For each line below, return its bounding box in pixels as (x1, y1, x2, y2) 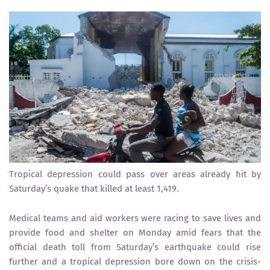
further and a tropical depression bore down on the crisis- (9, 256, 261, 267)
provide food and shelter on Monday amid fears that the (9, 227, 261, 238)
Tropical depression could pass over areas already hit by (9, 168, 261, 180)
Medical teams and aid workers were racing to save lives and (9, 212, 261, 224)
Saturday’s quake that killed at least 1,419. (9, 183, 179, 194)
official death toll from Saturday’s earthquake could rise (9, 241, 261, 253)
